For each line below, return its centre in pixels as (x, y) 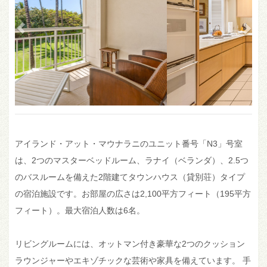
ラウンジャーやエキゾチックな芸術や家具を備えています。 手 (133, 260)
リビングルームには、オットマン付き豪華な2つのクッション (130, 243)
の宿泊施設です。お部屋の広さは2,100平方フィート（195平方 (133, 193)
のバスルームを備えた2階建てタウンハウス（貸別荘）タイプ (130, 177)
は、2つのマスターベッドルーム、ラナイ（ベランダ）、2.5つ (132, 160)
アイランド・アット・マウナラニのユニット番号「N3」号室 (129, 143)
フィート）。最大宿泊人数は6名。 (80, 210)
